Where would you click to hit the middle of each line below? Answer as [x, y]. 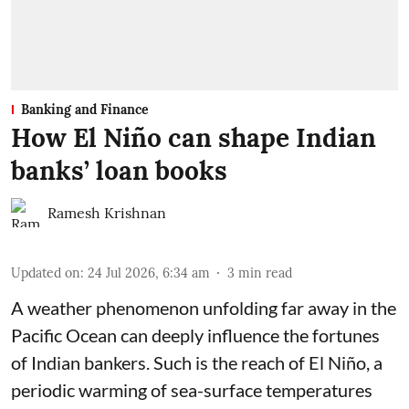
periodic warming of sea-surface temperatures [192, 389]
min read [265, 273]
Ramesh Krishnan [107, 212]
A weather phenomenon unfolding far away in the [204, 307]
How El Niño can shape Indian [194, 137]
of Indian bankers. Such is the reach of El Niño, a [197, 362]
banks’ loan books [119, 170]
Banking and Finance [85, 109]
